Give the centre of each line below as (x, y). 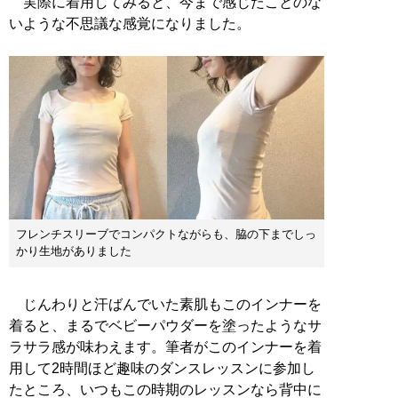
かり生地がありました (74, 251)
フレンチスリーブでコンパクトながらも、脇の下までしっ (166, 234)
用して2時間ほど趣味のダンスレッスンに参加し (162, 368)
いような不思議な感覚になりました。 (130, 23)
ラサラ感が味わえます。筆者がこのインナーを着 (165, 346)
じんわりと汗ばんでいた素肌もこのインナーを (165, 304)
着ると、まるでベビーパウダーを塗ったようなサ (165, 325)
